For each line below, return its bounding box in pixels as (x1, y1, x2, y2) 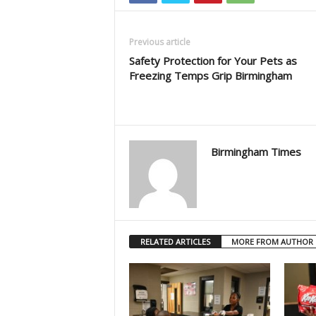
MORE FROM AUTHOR (231, 236, 313, 247)
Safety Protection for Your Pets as (128, 54, 297, 68)
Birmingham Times (210, 145, 301, 159)
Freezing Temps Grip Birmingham (128, 68, 292, 83)
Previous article (128, 36, 190, 48)
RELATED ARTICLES (140, 236, 210, 247)
